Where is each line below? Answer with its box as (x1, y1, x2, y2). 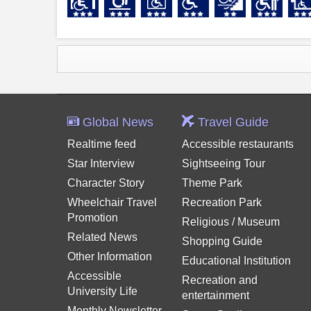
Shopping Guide (182, 235, 263, 247)
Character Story (67, 177, 144, 189)
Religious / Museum (182, 216, 280, 228)
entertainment (182, 289, 250, 301)
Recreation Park (182, 196, 262, 208)
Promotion (67, 212, 118, 224)
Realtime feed (67, 138, 136, 150)
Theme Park (182, 177, 243, 189)
